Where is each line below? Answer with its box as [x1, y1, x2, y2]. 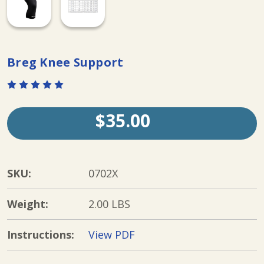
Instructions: [7, 227, 74, 242]
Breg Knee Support [7, 54, 124, 70]
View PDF [88, 227, 135, 242]
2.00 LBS [88, 197, 130, 212]
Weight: [7, 197, 48, 212]
